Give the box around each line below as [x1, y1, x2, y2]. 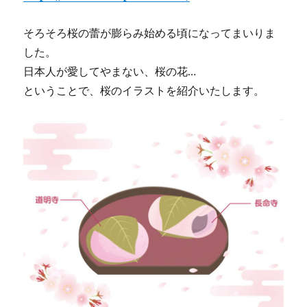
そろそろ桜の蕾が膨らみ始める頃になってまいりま [23, 26, 276, 40]
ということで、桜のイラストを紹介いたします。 [23, 84, 265, 98]
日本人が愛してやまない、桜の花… [23, 64, 197, 79]
